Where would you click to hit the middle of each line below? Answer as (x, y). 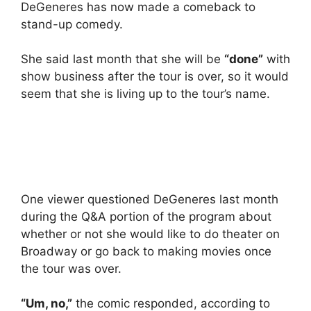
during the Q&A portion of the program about (146, 216)
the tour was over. (71, 268)
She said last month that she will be (123, 59)
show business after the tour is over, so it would (155, 77)
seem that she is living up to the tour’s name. (145, 94)
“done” (244, 59)
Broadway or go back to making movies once (146, 251)
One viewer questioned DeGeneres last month (150, 199)
